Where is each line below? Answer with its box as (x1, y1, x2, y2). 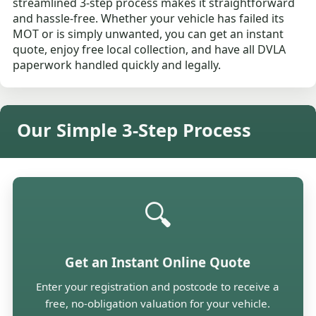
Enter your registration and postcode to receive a (36, 279, 280, 293)
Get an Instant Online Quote (65, 253, 251, 271)
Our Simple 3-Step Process (17, 117, 251, 142)
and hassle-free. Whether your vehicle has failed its (13, 10, 285, 26)
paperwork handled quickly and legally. (13, 56, 221, 73)
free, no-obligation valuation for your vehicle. (45, 296, 271, 310)
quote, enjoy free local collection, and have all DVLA (13, 41, 286, 57)
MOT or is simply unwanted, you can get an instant (13, 25, 284, 42)
